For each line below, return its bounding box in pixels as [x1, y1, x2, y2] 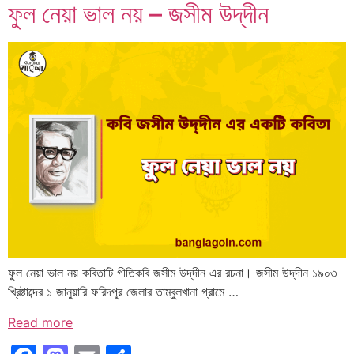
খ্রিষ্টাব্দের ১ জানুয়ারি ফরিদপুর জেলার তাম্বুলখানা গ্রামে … [8, 284, 239, 300]
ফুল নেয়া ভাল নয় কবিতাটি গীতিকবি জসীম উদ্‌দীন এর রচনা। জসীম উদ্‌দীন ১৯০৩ [8, 265, 337, 281]
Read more [8, 314, 73, 330]
